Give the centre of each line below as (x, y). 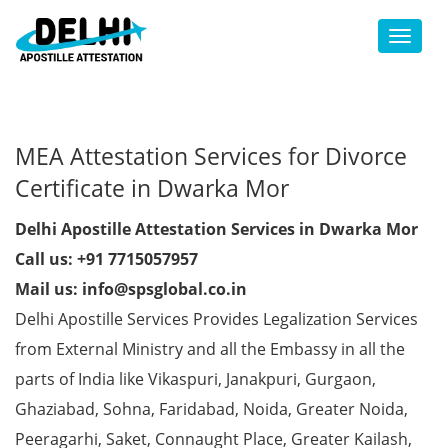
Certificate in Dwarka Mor (152, 188)
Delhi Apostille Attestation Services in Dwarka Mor (216, 229)
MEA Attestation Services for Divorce (211, 156)
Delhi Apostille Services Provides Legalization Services (216, 319)
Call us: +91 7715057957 (106, 259)
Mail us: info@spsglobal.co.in (131, 289)
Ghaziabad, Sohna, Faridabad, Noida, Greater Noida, (211, 409)
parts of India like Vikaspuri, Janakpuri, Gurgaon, (195, 379)
